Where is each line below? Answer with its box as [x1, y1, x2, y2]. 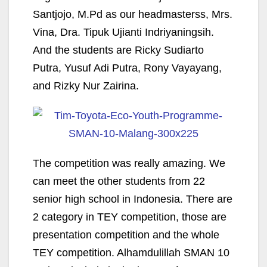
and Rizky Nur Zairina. [33, 80, 139, 92]
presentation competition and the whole [33, 229, 222, 241]
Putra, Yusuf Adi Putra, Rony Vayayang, [33, 62, 222, 74]
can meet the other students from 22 [33, 175, 205, 187]
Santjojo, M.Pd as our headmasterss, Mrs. [33, 8, 232, 20]
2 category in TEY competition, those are [33, 211, 226, 223]
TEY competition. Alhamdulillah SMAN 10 [33, 247, 229, 259]
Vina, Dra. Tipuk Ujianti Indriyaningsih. [33, 26, 214, 38]
